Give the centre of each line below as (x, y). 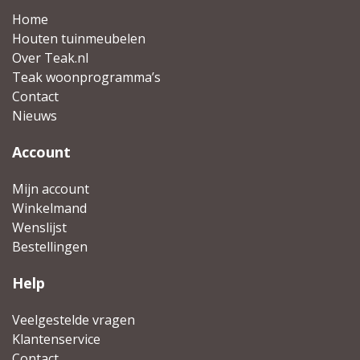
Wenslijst (39, 227)
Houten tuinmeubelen (79, 39)
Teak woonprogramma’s (86, 77)
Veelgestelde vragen (74, 320)
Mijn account (51, 189)
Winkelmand (49, 208)
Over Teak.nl (50, 58)
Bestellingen (50, 247)
